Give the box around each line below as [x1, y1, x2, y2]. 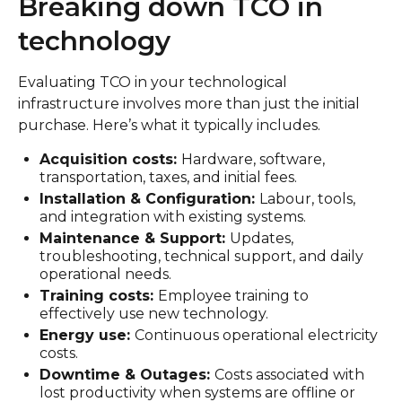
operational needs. [39, 266, 171, 283]
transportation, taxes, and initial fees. [39, 169, 297, 186]
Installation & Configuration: [39, 190, 259, 207]
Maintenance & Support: [39, 230, 230, 247]
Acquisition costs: [39, 151, 181, 168]
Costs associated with [214, 366, 364, 383]
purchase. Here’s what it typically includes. [18, 117, 320, 134]
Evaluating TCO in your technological [18, 74, 287, 91]
